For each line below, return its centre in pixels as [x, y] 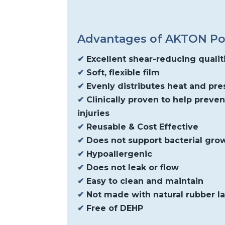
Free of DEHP [114, 208]
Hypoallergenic [118, 154]
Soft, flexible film [122, 72]
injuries [94, 113]
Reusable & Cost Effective [141, 127]
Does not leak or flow [132, 167]
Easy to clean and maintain [144, 181]
